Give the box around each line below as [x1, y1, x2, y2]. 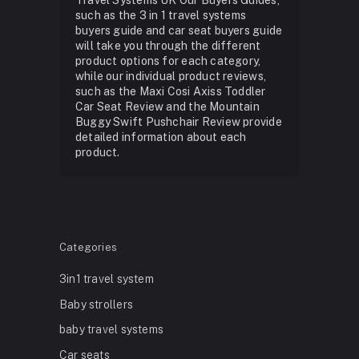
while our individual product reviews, [75, 69, 266, 83]
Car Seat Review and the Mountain [75, 99, 260, 113]
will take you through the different [75, 38, 261, 52]
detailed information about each [75, 130, 247, 143]
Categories [58, 240, 118, 253]
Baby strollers [58, 297, 134, 311]
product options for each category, [75, 54, 261, 67]
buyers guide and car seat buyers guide [75, 23, 283, 37]
